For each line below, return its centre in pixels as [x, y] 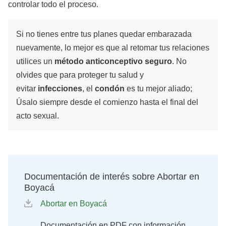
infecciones [60, 88]
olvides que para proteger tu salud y [80, 75]
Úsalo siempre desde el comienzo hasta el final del [107, 102]
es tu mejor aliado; [158, 88]
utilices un [35, 61]
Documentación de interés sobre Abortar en [112, 176]
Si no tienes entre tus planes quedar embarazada [104, 34]
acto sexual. [38, 116]
